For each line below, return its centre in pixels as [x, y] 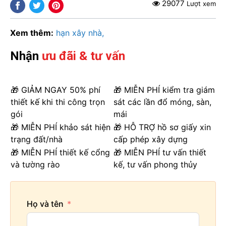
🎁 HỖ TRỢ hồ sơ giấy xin [162, 127]
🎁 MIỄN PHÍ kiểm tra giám [164, 90]
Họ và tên [45, 204]
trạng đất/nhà [37, 139]
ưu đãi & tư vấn [83, 56]
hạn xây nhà [79, 33]
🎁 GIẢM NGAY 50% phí [55, 90]
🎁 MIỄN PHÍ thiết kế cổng [60, 153]
